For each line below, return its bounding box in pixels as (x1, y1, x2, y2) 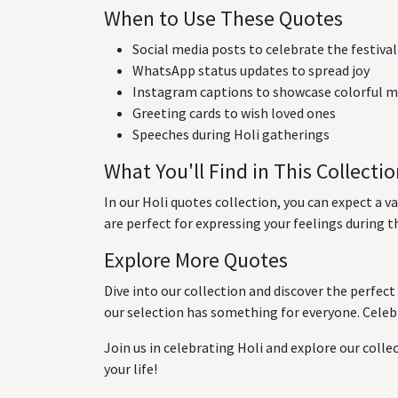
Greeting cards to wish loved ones (132, 104, 336, 122)
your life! (104, 360, 157, 378)
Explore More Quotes (104, 246, 288, 274)
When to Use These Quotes (104, 4, 343, 32)
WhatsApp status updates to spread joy (132, 61, 370, 79)
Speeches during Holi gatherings (132, 125, 330, 143)
